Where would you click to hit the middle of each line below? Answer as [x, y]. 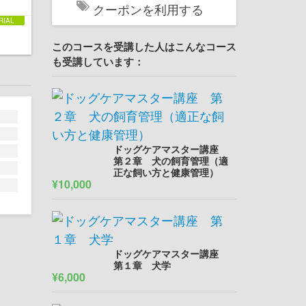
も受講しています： [98, 61]
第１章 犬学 [142, 265]
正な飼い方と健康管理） [166, 172]
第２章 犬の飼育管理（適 [171, 161]
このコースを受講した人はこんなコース [144, 46]
